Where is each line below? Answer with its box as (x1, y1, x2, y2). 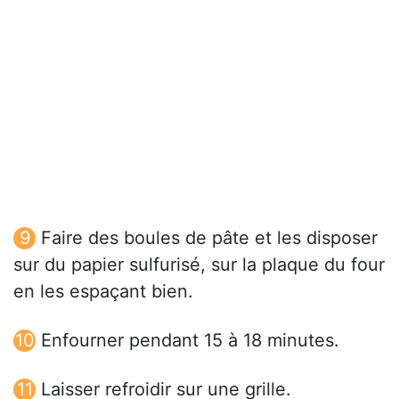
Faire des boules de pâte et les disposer (41, 227, 378, 249)
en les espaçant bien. (13, 281, 193, 303)
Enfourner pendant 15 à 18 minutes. (41, 330, 339, 352)
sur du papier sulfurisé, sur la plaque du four (13, 254, 385, 276)
